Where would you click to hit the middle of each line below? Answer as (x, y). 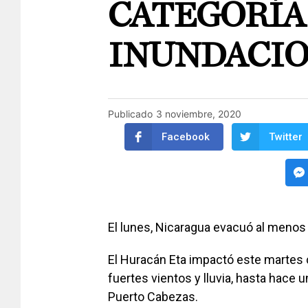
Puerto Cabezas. (153, 297)
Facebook (186, 137)
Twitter (286, 137)
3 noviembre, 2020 (199, 114)
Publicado (130, 114)
